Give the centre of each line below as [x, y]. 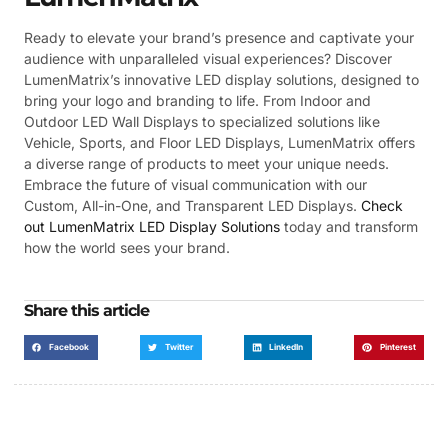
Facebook [69, 347]
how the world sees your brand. [127, 247]
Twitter [179, 347]
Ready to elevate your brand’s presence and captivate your [219, 37]
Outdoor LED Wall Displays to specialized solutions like [202, 121]
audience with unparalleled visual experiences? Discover [208, 58]
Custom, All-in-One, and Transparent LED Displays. [192, 205]
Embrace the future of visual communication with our [195, 184]
